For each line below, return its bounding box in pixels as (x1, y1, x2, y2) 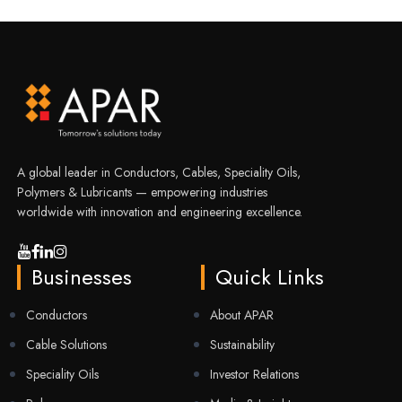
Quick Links (214, 260, 324, 293)
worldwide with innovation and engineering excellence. (16, 202, 302, 221)
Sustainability (209, 335, 275, 354)
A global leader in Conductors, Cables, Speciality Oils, (16, 162, 301, 181)
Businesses (31, 260, 132, 293)
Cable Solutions (25, 335, 107, 354)
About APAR (209, 305, 274, 324)
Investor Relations (209, 364, 299, 383)
